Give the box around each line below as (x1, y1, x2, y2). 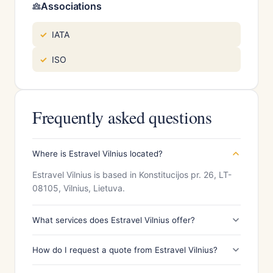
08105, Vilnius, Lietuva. (32, 183, 125, 193)
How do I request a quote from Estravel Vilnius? (32, 245, 218, 255)
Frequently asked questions (32, 105, 212, 129)
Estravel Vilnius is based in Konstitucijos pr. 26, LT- (32, 169, 232, 180)
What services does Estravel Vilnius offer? (32, 215, 195, 225)
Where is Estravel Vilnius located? (32, 149, 163, 158)
